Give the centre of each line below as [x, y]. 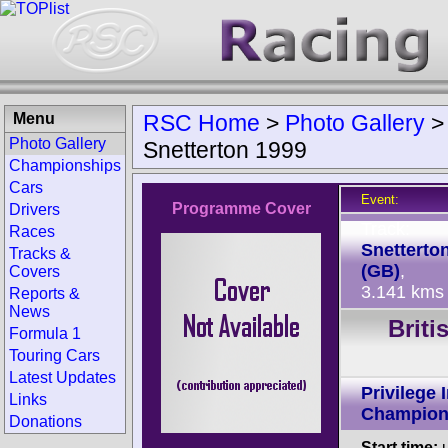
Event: [380, 199]
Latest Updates [62, 377]
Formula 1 [45, 333]
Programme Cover [241, 208]
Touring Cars [54, 355]
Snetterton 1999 [225, 150]
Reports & [44, 293]
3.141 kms [402, 292]
